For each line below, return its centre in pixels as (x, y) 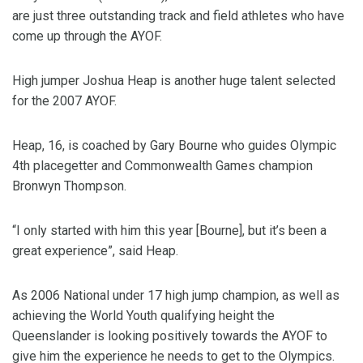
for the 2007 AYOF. (64, 101)
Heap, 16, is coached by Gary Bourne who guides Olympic (174, 145)
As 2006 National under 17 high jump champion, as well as (176, 295)
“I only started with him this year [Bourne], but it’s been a (169, 231)
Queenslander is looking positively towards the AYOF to (170, 336)
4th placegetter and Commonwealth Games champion (162, 166)
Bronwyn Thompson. (69, 186)
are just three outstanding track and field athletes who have (178, 16)
